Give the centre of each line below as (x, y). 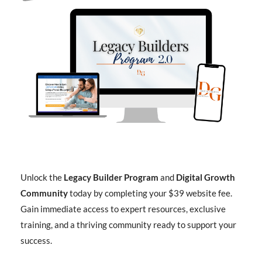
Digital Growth (206, 177)
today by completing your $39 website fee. (150, 193)
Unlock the (42, 177)
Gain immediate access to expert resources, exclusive (123, 209)
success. (36, 240)
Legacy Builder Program (111, 177)
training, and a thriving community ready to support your (128, 225)
